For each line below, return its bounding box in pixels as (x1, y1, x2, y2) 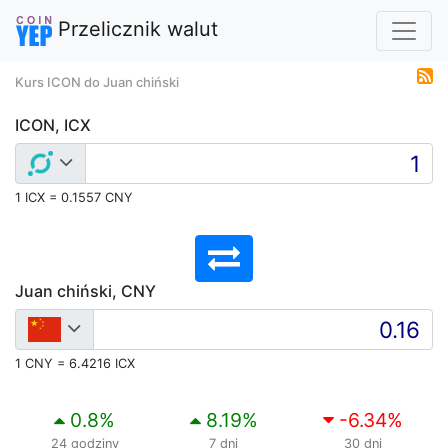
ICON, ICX (15, 115, 91, 135)
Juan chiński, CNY (15, 281, 156, 301)
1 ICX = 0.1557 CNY (15, 190, 133, 205)
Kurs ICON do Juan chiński (15, 74, 179, 90)
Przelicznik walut (52, 17, 218, 42)
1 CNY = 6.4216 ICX (15, 356, 135, 371)
